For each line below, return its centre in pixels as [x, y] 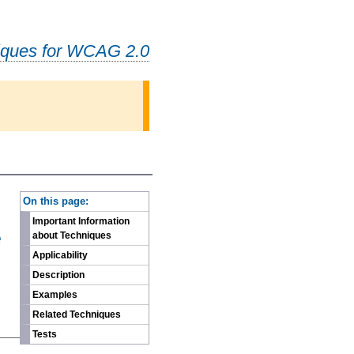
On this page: [56, 201]
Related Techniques [77, 315]
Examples [55, 295]
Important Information [81, 222]
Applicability [60, 256]
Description [58, 275]
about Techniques [72, 236]
